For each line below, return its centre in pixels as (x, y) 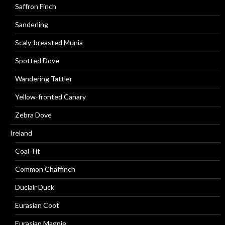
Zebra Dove (33, 115)
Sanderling (32, 24)
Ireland (21, 133)
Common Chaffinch (45, 169)
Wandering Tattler (44, 79)
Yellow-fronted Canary (50, 97)
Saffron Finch (36, 6)
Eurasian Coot (37, 205)
